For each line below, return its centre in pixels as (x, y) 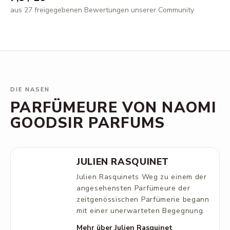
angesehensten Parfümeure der (133, 188)
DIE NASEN (30, 90)
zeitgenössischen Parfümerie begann (143, 199)
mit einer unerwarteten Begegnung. (141, 211)
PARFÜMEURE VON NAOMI (113, 108)
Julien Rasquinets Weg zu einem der (142, 177)
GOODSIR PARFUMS (88, 123)
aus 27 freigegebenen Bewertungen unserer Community (102, 10)
